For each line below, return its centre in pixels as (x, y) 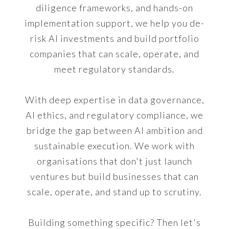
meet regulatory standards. (114, 69)
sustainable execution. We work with (114, 146)
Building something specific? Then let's (114, 222)
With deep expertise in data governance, (114, 100)
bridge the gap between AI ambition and (114, 130)
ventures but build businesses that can (114, 176)
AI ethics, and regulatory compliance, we (114, 115)
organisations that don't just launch (114, 161)
